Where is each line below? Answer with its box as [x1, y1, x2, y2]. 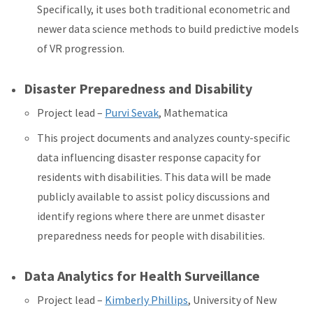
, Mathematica [159, 105, 228, 120]
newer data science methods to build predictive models [37, 22, 300, 36]
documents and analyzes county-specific [97, 131, 291, 145]
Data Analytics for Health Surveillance [24, 267, 261, 285]
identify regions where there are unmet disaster [37, 209, 265, 224]
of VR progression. [37, 41, 125, 56]
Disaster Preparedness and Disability [24, 80, 253, 98]
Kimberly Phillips [105, 293, 189, 307]
